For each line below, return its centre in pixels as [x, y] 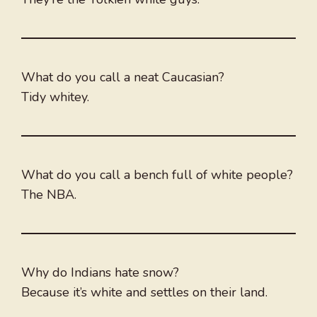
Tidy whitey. [55, 97]
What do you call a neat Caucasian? [123, 77]
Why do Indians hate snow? [100, 273]
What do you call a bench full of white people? [157, 175]
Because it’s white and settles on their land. [144, 293]
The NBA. [49, 195]
